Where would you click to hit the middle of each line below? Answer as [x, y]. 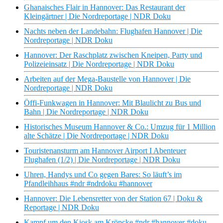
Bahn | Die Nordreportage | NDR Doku [86, 112]
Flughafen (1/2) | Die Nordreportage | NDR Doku [102, 160]
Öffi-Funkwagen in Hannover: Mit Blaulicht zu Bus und [112, 103]
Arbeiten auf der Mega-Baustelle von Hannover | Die [107, 79]
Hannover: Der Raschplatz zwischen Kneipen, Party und [113, 55]
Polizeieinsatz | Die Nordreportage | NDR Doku [99, 64]
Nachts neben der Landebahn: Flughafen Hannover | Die [113, 31]
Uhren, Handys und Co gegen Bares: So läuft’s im [103, 175]
